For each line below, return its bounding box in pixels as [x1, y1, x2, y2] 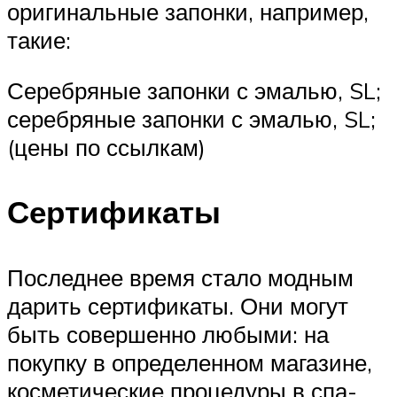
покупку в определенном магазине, [7, 347, 372, 377]
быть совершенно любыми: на [7, 319, 329, 348]
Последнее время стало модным [7, 262, 354, 292]
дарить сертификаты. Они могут [7, 291, 348, 320]
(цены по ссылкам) [7, 133, 206, 162]
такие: [7, 25, 71, 54]
